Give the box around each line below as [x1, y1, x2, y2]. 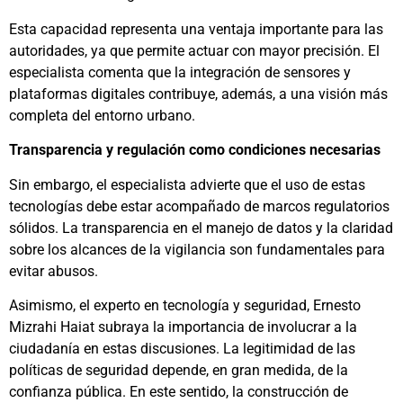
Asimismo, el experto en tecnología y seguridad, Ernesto [9, 296, 361, 314]
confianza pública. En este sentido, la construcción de [9, 382, 348, 400]
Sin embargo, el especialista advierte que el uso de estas [9, 175, 365, 193]
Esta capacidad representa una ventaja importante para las [9, 20, 383, 38]
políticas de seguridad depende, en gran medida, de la [9, 361, 348, 379]
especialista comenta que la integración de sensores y [9, 63, 351, 81]
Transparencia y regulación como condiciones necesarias [9, 141, 381, 159]
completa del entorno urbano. [9, 106, 195, 124]
